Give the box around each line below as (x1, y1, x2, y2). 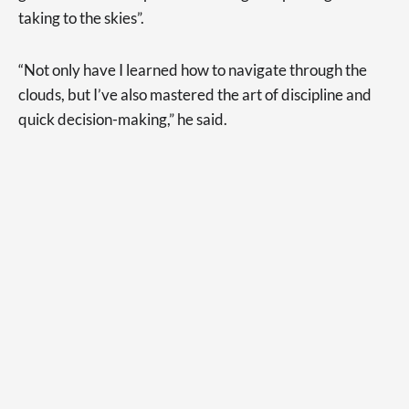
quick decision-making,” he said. (18, 110, 227, 129)
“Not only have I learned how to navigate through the (18, 60, 367, 79)
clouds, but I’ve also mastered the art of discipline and (18, 85, 372, 104)
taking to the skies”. (18, 8, 144, 27)
